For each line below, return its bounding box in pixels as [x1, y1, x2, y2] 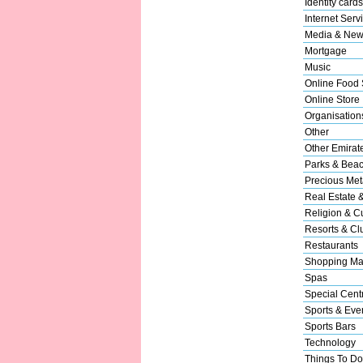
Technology [304, 336, 356, 348]
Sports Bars [304, 320, 356, 332]
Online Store [304, 93, 360, 105]
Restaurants [304, 239, 358, 251]
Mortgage [304, 45, 347, 57]
